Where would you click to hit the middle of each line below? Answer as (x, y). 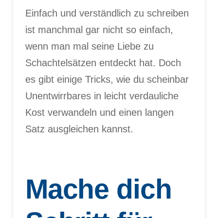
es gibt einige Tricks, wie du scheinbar (107, 80)
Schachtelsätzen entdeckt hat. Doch (103, 63)
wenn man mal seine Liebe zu (89, 46)
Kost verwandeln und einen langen (99, 113)
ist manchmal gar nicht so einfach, (99, 30)
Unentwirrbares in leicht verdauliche (102, 96)
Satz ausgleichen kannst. (79, 129)
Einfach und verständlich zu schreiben (107, 13)
